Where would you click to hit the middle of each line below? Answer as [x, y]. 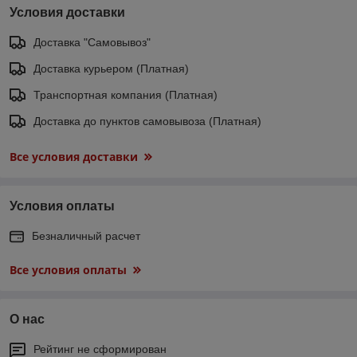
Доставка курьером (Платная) [111, 68]
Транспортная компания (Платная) [126, 94]
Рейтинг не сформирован [100, 349]
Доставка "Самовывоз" [92, 42]
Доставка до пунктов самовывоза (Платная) [147, 121]
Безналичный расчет [86, 235]
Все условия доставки [74, 156]
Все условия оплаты [68, 269]
